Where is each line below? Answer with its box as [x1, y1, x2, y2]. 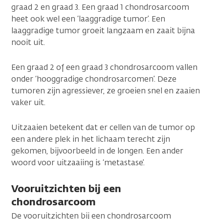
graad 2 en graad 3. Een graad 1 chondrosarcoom [11, 1, 189, 12]
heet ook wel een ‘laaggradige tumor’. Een [11, 13, 165, 24]
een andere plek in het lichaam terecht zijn [11, 133, 170, 144]
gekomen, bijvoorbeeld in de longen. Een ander [11, 145, 183, 156]
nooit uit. [11, 37, 45, 47]
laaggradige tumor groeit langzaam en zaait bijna [11, 25, 195, 36]
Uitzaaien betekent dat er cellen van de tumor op [11, 122, 195, 132]
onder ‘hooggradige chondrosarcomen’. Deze [11, 73, 176, 84]
